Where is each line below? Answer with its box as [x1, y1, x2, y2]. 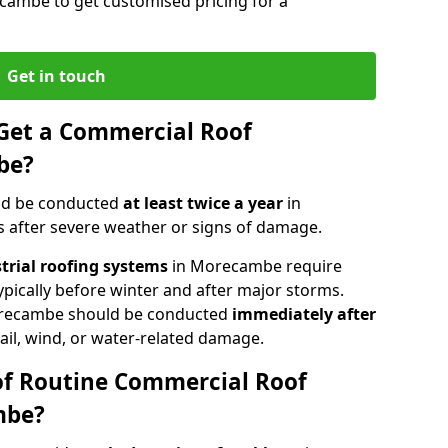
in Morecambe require [168, 254, 342, 277]
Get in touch [6, 64, 106, 87]
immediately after [232, 302, 376, 325]
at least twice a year [123, 191, 287, 214]
